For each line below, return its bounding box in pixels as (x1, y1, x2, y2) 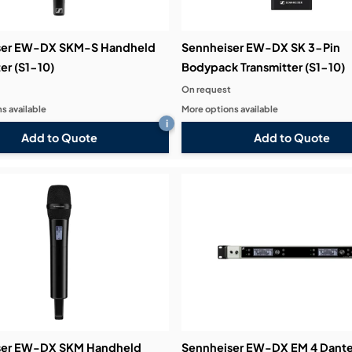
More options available (181, 103, 279, 115)
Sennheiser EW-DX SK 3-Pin (181, 40, 341, 55)
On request (181, 83, 232, 95)
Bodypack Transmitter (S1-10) (181, 60, 346, 75)
